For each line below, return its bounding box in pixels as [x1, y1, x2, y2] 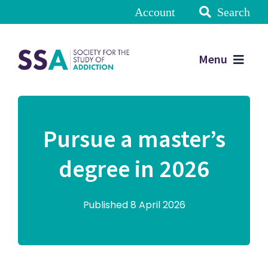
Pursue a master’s [42, 123, 226, 157]
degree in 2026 [59, 153, 209, 187]
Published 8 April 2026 [83, 198, 185, 212]
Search [217, 5, 251, 19]
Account [135, 5, 176, 19]
